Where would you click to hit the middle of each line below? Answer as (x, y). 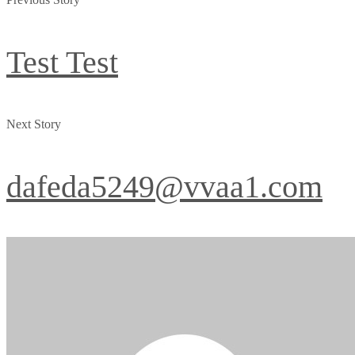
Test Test (62, 62)
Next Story (34, 124)
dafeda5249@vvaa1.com (164, 187)
